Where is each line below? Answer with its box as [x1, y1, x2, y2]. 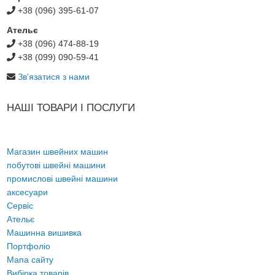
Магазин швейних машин [7, 147, 109, 157]
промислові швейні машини [7, 174, 118, 184]
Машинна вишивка [7, 228, 82, 238]
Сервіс [7, 201, 34, 211]
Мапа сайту [7, 255, 54, 265]
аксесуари [7, 187, 48, 198]
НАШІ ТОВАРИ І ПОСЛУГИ [7, 102, 136, 114]
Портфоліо [7, 241, 51, 252]
